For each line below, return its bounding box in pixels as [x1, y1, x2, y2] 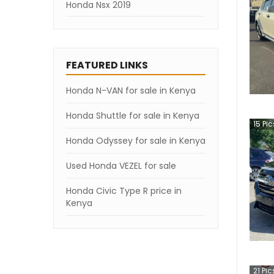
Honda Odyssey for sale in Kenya [66, 135, 206, 147]
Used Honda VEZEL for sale [66, 160, 176, 172]
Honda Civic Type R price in [66, 185, 182, 197]
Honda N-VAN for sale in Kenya [66, 84, 196, 97]
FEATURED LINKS [66, 58, 148, 72]
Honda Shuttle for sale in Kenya [66, 109, 199, 122]
